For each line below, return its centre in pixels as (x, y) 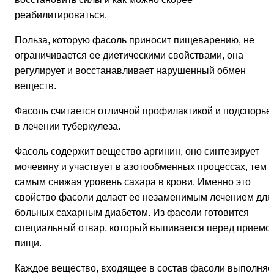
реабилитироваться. (61, 15)
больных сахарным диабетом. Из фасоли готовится (132, 213)
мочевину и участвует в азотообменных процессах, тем (141, 167)
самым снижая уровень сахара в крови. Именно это (133, 182)
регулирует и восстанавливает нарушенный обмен (130, 71)
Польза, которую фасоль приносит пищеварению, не (135, 40)
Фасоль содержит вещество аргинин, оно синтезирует (137, 152)
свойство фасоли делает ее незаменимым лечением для (144, 198)
